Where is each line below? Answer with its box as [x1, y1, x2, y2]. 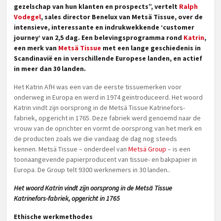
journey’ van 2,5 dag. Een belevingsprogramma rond [14, 33, 184, 42]
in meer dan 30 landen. [14, 64, 86, 73]
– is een [166, 145, 190, 153]
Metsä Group [128, 145, 166, 153]
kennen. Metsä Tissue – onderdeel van [14, 145, 128, 153]
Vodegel [14, 12, 41, 21]
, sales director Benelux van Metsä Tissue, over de [41, 12, 203, 21]
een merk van [14, 43, 58, 52]
